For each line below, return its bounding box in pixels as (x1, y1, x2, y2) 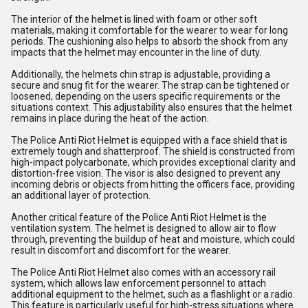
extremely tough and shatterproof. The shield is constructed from (11, 146, 295, 157)
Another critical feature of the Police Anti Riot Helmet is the (11, 212, 267, 223)
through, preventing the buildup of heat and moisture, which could (11, 234, 295, 245)
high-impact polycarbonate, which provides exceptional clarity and (11, 157, 296, 168)
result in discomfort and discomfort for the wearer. (11, 245, 230, 256)
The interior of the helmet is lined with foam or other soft (11, 14, 257, 25)
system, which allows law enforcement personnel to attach (11, 278, 266, 289)
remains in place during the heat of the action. (11, 113, 209, 124)
